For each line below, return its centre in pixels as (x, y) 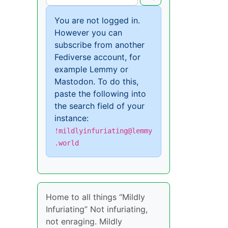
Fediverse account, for (97, 57)
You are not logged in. (97, 21)
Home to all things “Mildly (95, 197)
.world (67, 143)
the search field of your (99, 106)
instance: (72, 118)
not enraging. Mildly (84, 222)
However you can (88, 33)
